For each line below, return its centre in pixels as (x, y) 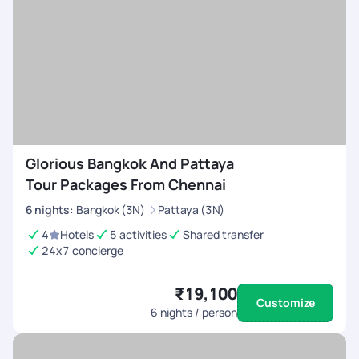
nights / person (198, 312)
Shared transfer (223, 234)
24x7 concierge (83, 250)
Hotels (77, 234)
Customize (285, 303)
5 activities (138, 234)
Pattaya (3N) (191, 210)
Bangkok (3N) (111, 210)
